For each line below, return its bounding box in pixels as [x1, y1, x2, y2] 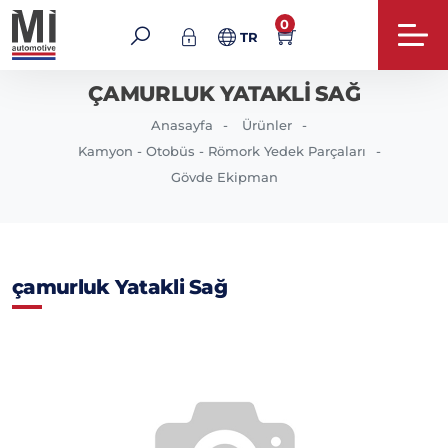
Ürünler [242, 117, 292, 133]
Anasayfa [151, 117, 213, 133]
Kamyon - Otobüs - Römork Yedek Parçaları [77, 143, 366, 159]
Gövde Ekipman [170, 169, 278, 185]
